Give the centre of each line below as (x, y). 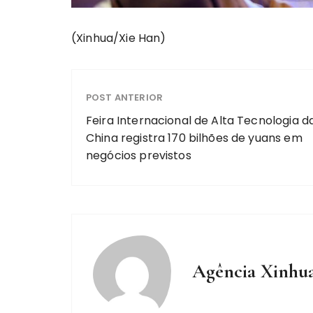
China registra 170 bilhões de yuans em (194, 138)
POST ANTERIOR (124, 98)
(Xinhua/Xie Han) (119, 38)
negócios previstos (139, 156)
